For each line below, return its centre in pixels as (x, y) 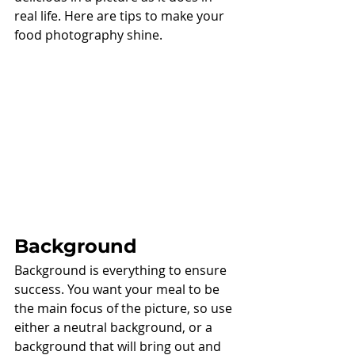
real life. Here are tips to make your (121, 16)
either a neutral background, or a (115, 328)
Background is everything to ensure (122, 271)
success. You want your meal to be (118, 290)
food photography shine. (90, 35)
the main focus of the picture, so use (125, 309)
